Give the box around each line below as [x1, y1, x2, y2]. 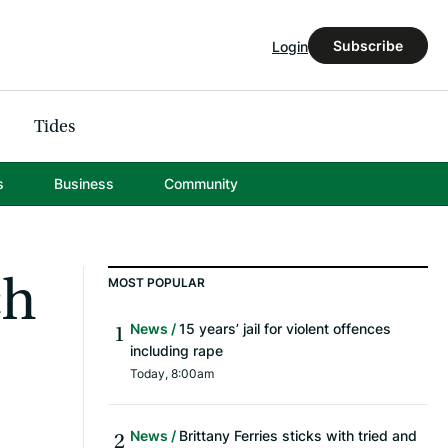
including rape [130, 341, 223, 361]
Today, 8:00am [130, 365, 214, 383]
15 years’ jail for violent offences [179, 319, 391, 339]
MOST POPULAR [108, 274, 205, 292]
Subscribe [333, 35, 403, 55]
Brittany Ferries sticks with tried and [179, 426, 417, 446]
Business [53, 174, 114, 194]
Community [163, 174, 238, 194]
